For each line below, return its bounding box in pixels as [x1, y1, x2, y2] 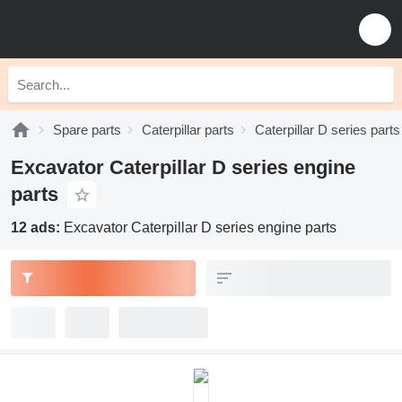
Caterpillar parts [142, 122, 234, 137]
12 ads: [11, 220, 64, 235]
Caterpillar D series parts [255, 122, 400, 137]
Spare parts [53, 122, 121, 137]
